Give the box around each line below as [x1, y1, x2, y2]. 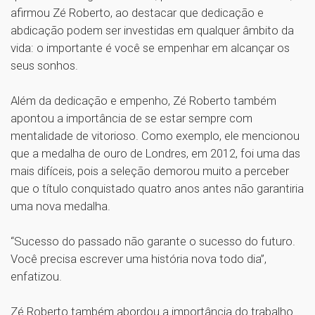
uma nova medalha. [11, 199, 116, 214]
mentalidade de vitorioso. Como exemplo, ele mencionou [11, 129, 300, 143]
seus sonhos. [11, 58, 81, 73]
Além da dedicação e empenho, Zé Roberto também [11, 94, 276, 108]
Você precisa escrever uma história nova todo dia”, [11, 252, 266, 266]
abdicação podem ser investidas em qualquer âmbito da [11, 23, 294, 38]
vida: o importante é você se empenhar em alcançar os [11, 41, 290, 56]
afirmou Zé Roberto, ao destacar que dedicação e [11, 6, 264, 20]
